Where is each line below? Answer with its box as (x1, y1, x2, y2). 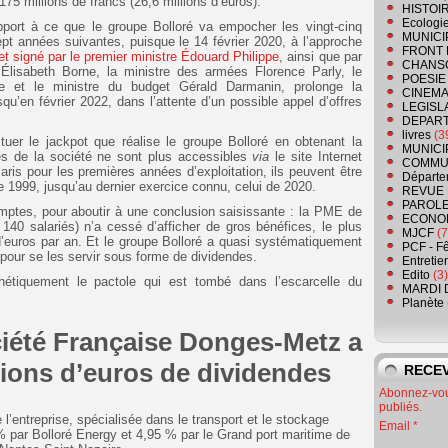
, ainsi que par (279, 49, 362, 65)
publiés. (379, 400, 422, 415)
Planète (402, 296, 444, 311)
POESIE (402, 72, 446, 87)
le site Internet (269, 149, 362, 165)
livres (402, 128, 431, 143)
